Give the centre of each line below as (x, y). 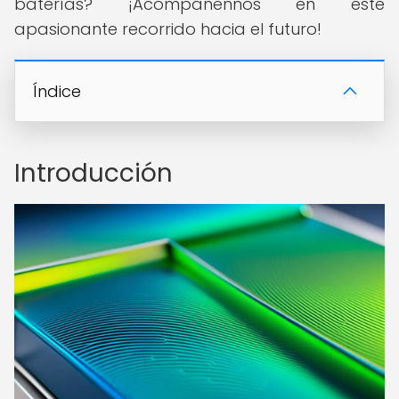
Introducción (94, 173)
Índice (57, 91)
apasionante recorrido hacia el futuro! (168, 29)
